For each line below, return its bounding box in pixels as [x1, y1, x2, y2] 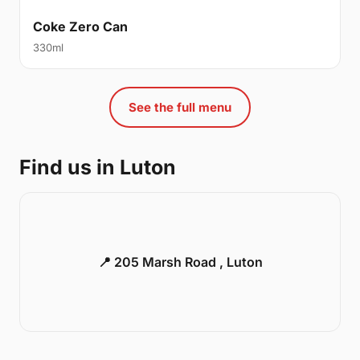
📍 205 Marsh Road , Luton [97, 253, 263, 270]
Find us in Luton [19, 154, 176, 179]
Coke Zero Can [33, 18, 128, 35]
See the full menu [129, 99, 231, 115]
